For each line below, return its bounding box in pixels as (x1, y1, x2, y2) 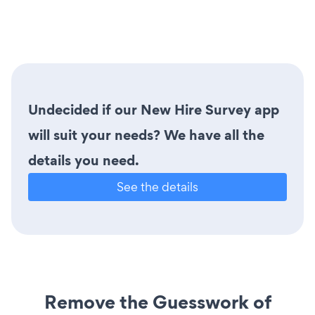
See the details (117, 178, 198, 195)
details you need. (28, 150, 139, 170)
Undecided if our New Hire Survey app (28, 99, 279, 120)
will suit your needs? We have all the (28, 124, 264, 145)
